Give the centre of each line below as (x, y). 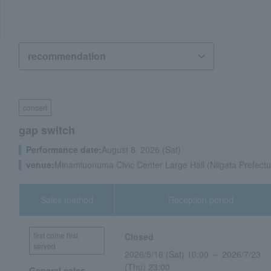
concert (35, 107)
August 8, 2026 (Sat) (141, 149)
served (44, 246)
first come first (56, 235)
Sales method (67, 200)
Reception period (201, 200)
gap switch (47, 130)
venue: (40, 165)
